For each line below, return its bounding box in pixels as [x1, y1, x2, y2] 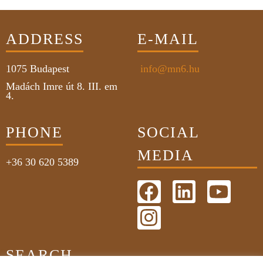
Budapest [30, 63, 72, 75]
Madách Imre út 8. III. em [6, 80, 117, 93]
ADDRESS [6, 31, 83, 48]
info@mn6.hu [137, 63, 200, 75]
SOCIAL [137, 123, 200, 141]
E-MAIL [137, 31, 198, 48]
